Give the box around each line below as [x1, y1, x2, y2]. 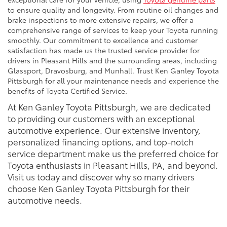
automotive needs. [8, 194, 82, 206]
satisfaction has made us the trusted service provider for [8, 45, 200, 56]
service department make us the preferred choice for [8, 147, 218, 160]
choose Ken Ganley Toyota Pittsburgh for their [8, 182, 190, 195]
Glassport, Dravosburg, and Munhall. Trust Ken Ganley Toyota [8, 65, 219, 76]
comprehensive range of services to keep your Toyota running [8, 25, 218, 35]
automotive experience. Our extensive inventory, [8, 124, 201, 136]
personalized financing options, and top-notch [8, 135, 194, 148]
